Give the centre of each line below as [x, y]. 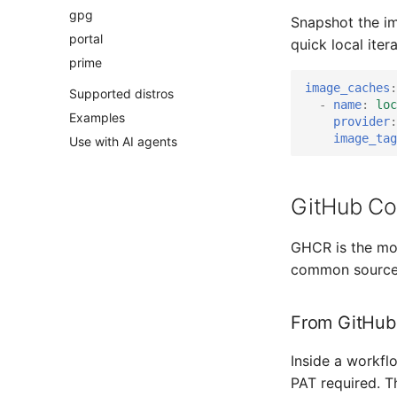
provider [362, 121]
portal [86, 38]
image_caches [347, 87]
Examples [97, 117]
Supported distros [121, 93]
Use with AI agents [123, 141]
